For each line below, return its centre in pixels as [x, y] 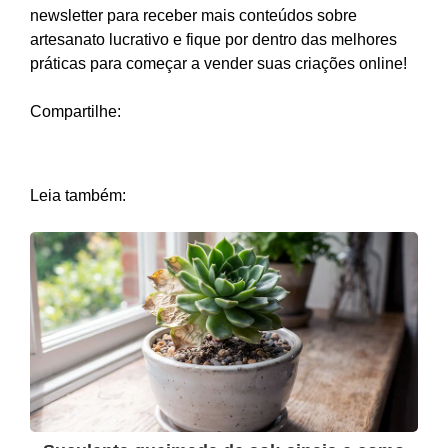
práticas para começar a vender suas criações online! [218, 64]
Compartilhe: [75, 112]
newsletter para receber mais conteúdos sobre [193, 16]
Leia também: [78, 196]
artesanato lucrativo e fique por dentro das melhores [213, 40]
